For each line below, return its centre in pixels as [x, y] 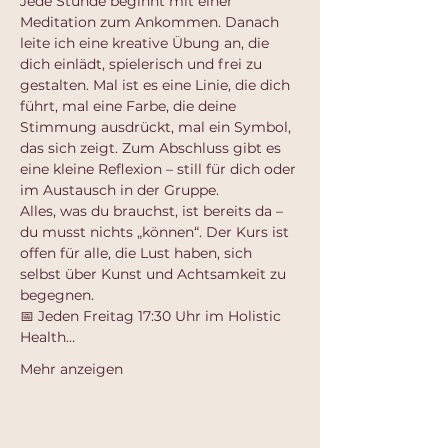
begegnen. [57, 295]
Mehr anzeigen [71, 369]
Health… [47, 337]
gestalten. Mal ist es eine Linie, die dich [157, 85]
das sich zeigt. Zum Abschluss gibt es [152, 148]
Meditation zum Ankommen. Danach [151, 22]
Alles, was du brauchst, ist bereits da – [153, 211]
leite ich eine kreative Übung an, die [146, 43]
